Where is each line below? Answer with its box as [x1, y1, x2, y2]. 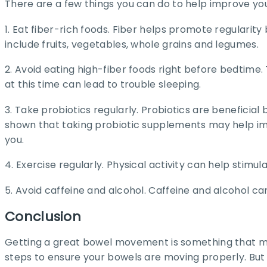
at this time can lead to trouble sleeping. [5, 77, 201, 92]
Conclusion [5, 207, 81, 226]
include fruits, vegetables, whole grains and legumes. [5, 37, 259, 51]
